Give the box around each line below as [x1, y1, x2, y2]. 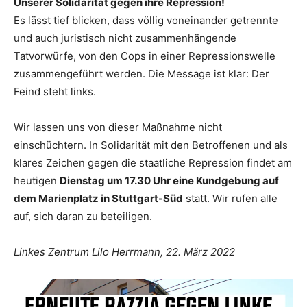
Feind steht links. [14, 85, 96, 99]
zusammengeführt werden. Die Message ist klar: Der [14, 67, 269, 81]
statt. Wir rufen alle [183, 192, 278, 206]
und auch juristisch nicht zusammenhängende [14, 32, 236, 45]
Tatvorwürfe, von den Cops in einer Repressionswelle [14, 49, 275, 63]
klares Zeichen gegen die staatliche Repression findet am [14, 156, 292, 170]
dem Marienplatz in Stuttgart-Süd [14, 192, 183, 206]
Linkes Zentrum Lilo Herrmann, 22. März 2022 [14, 245, 235, 259]
